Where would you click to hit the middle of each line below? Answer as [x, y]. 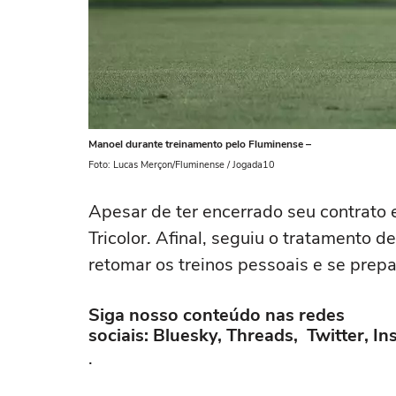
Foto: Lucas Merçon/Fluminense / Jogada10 [182, 165]
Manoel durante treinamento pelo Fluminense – [200, 144]
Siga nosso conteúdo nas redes [217, 315]
